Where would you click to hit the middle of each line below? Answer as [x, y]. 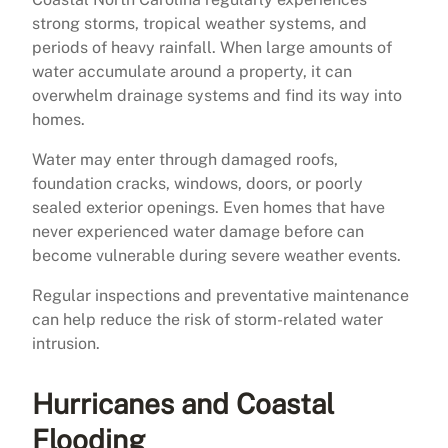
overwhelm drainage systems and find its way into [217, 95]
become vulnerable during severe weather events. [216, 255]
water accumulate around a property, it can [192, 71]
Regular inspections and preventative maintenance [220, 295]
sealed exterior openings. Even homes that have [208, 207]
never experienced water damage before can [198, 231]
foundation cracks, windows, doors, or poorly [197, 183]
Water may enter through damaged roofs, [185, 159]
